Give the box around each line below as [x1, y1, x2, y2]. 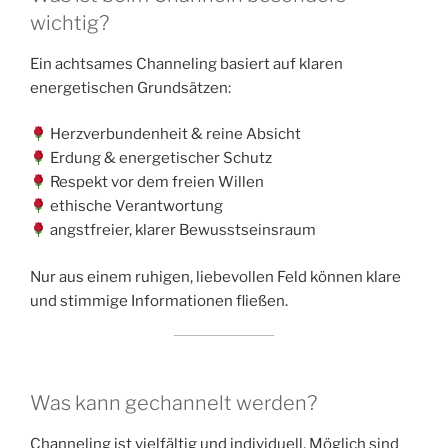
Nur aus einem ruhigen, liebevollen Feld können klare [30, 267, 401, 286]
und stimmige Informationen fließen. [30, 291, 288, 310]
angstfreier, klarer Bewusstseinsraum [47, 221, 317, 240]
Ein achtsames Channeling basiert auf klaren [30, 54, 343, 73]
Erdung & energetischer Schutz [47, 149, 273, 168]
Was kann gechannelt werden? [30, 390, 317, 415]
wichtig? [30, 10, 109, 35]
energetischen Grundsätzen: [30, 78, 231, 97]
